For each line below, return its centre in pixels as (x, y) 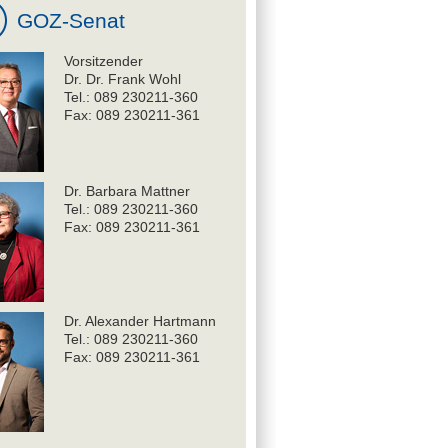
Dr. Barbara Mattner (127, 191)
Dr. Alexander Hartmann (140, 321)
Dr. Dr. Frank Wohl (122, 79)
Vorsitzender (103, 61)
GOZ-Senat (71, 20)
